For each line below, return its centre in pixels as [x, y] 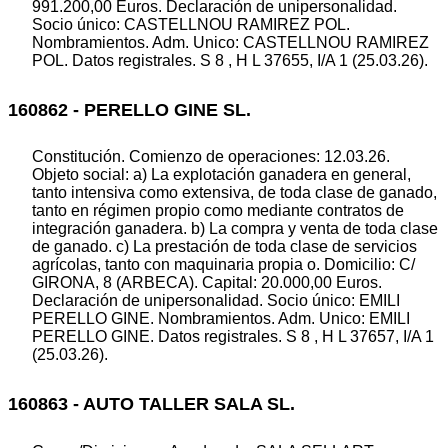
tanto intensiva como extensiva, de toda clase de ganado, [234, 193]
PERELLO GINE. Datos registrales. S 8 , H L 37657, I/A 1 [233, 337]
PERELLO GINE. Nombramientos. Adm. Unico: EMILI [221, 319]
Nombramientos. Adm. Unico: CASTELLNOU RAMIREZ [230, 42]
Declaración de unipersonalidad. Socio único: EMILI [216, 301]
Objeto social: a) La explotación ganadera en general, [221, 175]
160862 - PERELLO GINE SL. [129, 109]
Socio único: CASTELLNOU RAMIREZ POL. [191, 24]
